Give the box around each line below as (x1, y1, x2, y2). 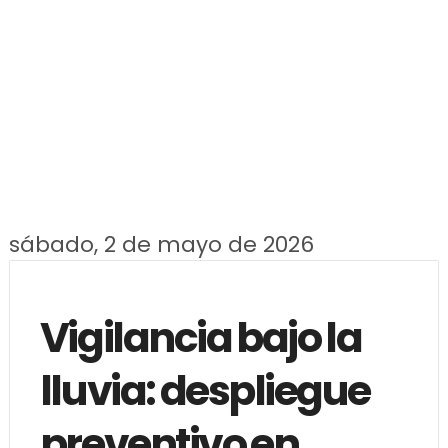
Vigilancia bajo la (39, 308, 362, 366)
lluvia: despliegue (39, 361, 371, 419)
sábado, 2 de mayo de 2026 (8, 228, 314, 260)
